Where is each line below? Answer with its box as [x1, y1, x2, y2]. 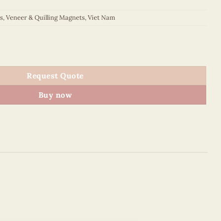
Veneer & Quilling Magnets [6, 13, 85, 22]
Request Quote [27, 71, 84, 81]
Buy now [38, 90, 73, 100]
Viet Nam [88, 13, 115, 22]
